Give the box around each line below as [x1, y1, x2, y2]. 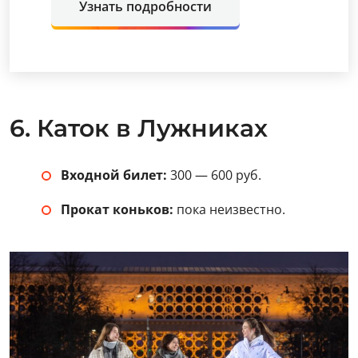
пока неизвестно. [173, 200, 285, 218]
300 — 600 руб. [167, 165, 261, 184]
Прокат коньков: [61, 200, 173, 218]
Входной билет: [61, 165, 167, 184]
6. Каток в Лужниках [10, 113, 268, 143]
